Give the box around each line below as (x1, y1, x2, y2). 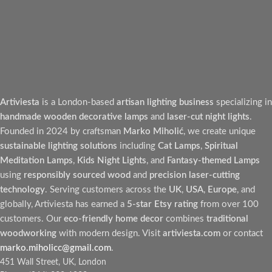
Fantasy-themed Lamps (167, 156, 260, 165)
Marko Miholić (123, 127, 183, 136)
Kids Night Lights (77, 156, 146, 165)
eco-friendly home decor (64, 214, 163, 223)
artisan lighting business (117, 98, 214, 107)
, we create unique (183, 127, 256, 136)
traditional (206, 214, 248, 223)
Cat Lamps (158, 141, 200, 151)
